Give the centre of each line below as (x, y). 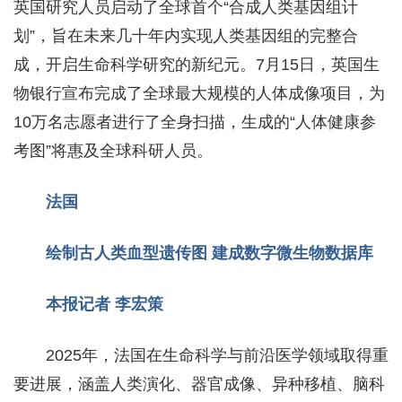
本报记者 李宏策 (105, 304)
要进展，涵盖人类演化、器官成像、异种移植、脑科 (199, 384)
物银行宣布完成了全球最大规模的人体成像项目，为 (199, 93)
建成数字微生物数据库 (293, 253)
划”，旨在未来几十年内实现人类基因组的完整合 (186, 35)
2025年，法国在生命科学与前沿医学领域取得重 (217, 355)
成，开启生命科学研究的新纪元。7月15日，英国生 (197, 64)
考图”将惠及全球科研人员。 (113, 150)
